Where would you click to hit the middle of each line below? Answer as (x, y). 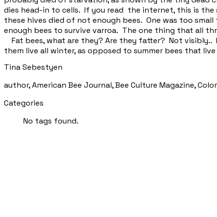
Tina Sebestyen (33, 67)
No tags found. (51, 121)
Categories (24, 103)
